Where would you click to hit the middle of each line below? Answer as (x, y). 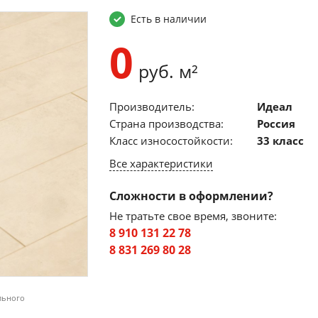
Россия (276, 124)
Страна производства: (166, 124)
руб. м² (166, 71)
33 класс (280, 141)
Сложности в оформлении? (191, 196)
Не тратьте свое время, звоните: (193, 216)
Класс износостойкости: (171, 141)
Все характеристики (161, 163)
